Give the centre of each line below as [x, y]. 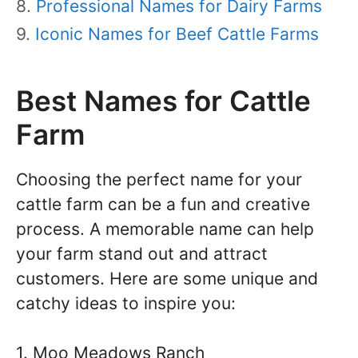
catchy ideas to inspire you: [126, 303]
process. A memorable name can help [165, 229]
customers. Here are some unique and [167, 278]
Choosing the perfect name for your [159, 179]
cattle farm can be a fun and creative [163, 204]
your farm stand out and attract [142, 253]
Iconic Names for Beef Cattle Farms [177, 34]
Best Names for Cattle [163, 100]
